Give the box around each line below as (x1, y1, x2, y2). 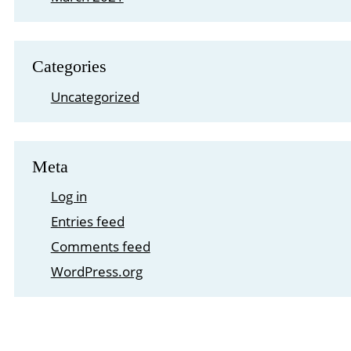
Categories (32, 56, 107, 76)
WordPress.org (50, 262, 143, 280)
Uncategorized (50, 87, 139, 106)
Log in (50, 187, 87, 206)
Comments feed (50, 237, 150, 255)
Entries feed (50, 212, 125, 231)
